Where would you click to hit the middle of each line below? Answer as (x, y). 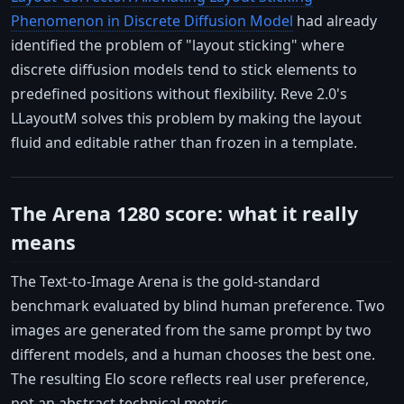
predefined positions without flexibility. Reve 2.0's (179, 93)
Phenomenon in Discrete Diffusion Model (152, 20)
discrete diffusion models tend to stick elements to (184, 69)
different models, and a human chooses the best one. (193, 354)
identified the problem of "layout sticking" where (178, 45)
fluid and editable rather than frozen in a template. (184, 142)
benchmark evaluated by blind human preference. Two (198, 305)
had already (335, 20)
